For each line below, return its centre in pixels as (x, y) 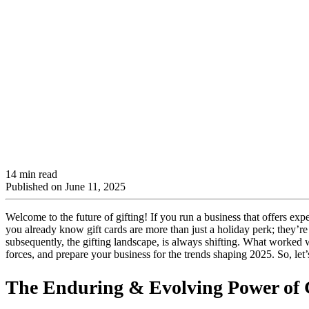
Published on (35, 187)
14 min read (31, 175)
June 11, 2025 (95, 187)
